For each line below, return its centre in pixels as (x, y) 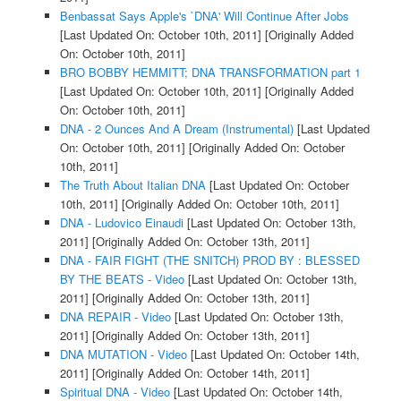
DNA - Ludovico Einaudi (121, 223)
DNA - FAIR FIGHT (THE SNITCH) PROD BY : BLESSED (209, 260)
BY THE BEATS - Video (122, 279)
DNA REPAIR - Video (115, 317)
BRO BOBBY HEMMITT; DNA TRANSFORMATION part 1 (210, 73)
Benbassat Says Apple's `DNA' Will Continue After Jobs (204, 16)
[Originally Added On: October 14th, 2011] (199, 373)
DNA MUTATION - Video (123, 354)
